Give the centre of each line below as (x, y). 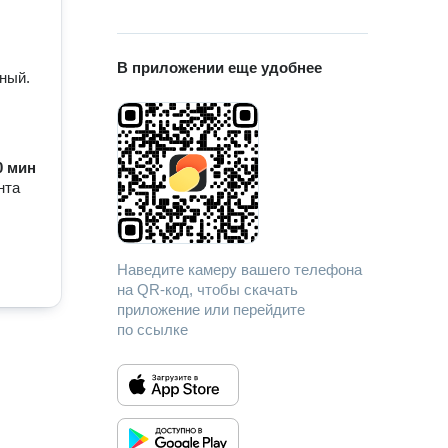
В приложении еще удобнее (220, 67)
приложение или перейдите (211, 309)
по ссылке (153, 329)
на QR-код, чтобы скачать (208, 289)
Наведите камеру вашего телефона (240, 269)
